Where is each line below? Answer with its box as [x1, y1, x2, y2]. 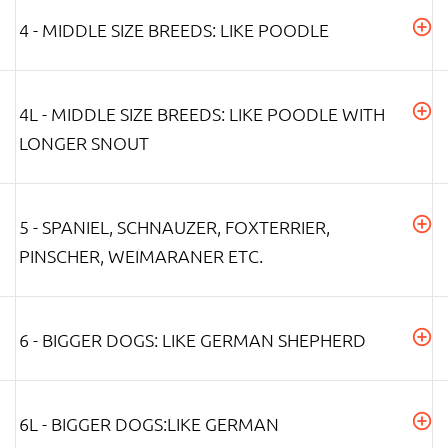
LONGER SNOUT [19, 130, 149, 154]
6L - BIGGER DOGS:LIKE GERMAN [19, 411, 279, 435]
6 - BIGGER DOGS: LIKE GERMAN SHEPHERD [19, 327, 366, 351]
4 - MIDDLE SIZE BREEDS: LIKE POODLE [19, 17, 329, 41]
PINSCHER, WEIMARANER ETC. [19, 243, 263, 267]
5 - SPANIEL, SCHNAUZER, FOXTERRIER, [19, 214, 330, 238]
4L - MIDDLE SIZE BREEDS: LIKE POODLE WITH [19, 101, 385, 125]
